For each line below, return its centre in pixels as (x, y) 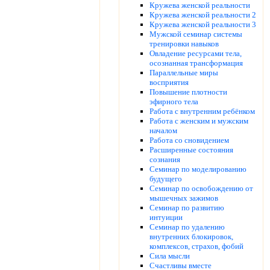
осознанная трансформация (196, 63)
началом (163, 131)
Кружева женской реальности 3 (203, 25)
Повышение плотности (188, 92)
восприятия (169, 83)
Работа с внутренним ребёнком (202, 111)
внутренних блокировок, (191, 237)
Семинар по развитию (187, 208)
